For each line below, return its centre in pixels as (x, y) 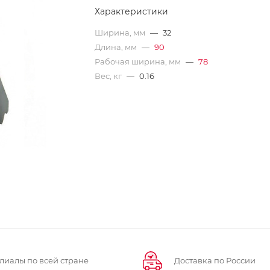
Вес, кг (109, 76)
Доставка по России (215, 260)
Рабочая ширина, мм (139, 61)
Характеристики (132, 11)
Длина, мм (117, 47)
